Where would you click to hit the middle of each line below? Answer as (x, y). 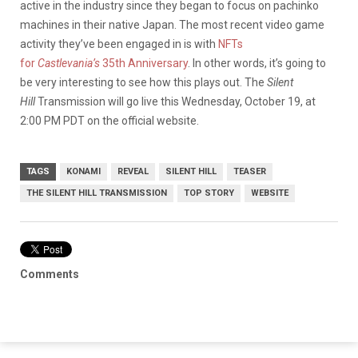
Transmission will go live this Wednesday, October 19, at (177, 101)
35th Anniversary (145, 63)
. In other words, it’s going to (257, 63)
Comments (50, 274)
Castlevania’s (70, 63)
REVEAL (133, 171)
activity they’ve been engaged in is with (118, 44)
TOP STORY (209, 193)
